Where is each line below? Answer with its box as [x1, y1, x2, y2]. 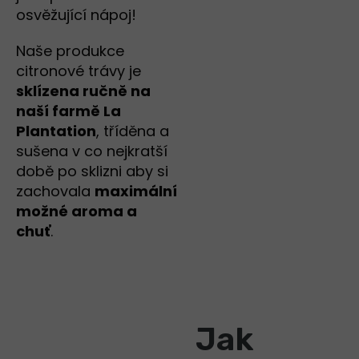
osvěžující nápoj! [16, 5, 136, 26]
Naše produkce [16, 41, 124, 62]
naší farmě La [16, 101, 121, 122]
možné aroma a [16, 201, 137, 222]
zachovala [16, 181, 95, 202]
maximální [95, 181, 177, 202]
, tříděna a [96, 121, 169, 142]
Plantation [16, 121, 96, 142]
